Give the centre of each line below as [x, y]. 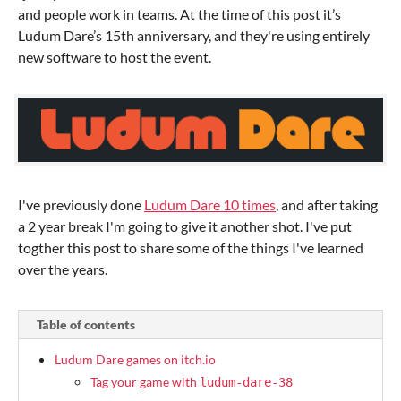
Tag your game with [145, 381]
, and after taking [327, 204]
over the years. [63, 269]
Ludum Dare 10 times [210, 204]
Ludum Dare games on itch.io [135, 359]
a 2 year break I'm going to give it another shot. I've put [185, 226]
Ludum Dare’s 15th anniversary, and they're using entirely [194, 35]
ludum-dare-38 [246, 382]
